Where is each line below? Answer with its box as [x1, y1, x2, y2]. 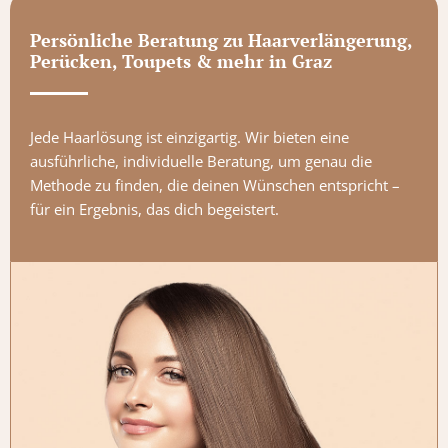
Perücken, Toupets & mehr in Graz [30, 48, 332, 73]
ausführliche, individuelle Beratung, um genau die [30, 150, 372, 171]
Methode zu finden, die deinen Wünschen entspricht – [30, 174, 400, 195]
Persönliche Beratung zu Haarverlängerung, [30, 27, 412, 52]
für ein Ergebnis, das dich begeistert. [30, 198, 279, 219]
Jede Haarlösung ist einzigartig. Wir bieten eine [30, 126, 349, 147]
